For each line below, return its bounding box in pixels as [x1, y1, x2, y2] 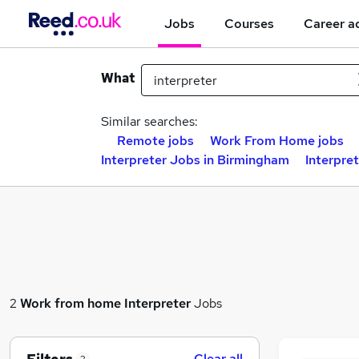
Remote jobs [117, 132, 194, 149]
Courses [224, 14, 274, 32]
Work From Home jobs [210, 132, 344, 149]
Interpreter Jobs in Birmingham [101, 151, 289, 168]
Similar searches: [101, 113, 198, 130]
